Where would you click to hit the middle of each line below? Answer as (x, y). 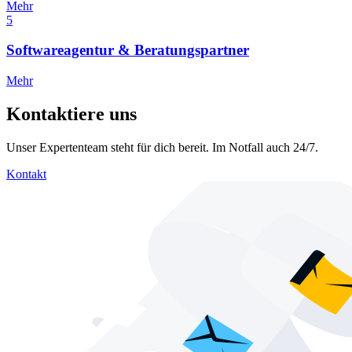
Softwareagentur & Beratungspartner (128, 50)
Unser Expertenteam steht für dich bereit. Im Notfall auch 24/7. (162, 147)
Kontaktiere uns (71, 114)
